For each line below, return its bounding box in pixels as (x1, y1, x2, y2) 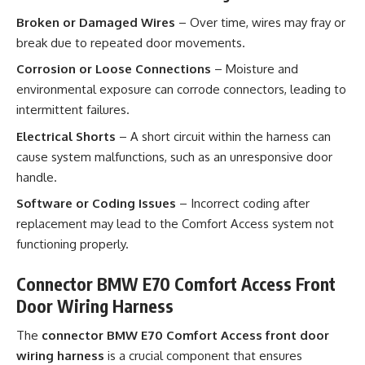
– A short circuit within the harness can (116, 128, 331, 144)
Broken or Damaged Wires (16, 14, 175, 30)
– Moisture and (211, 61, 298, 77)
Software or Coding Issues (16, 196, 176, 211)
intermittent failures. (16, 102, 130, 117)
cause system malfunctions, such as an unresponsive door (16, 148, 332, 165)
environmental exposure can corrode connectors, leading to (16, 81, 346, 97)
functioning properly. (16, 236, 129, 252)
